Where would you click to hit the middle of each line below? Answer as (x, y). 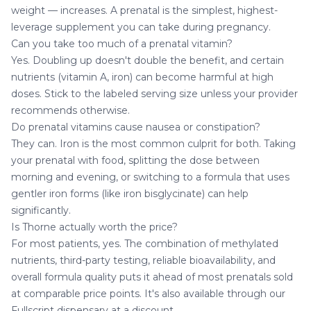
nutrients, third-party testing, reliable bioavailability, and (143, 260)
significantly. (41, 210)
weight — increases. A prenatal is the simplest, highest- (144, 10)
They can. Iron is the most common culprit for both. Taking (153, 143)
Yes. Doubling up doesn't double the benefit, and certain (148, 60)
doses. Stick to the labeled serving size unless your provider (154, 93)
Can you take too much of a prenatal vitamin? (122, 43)
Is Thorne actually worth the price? (94, 227)
